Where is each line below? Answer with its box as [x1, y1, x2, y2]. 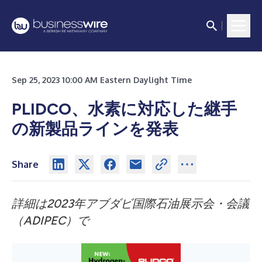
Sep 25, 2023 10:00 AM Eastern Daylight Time [12, 75, 192, 85]
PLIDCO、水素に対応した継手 [12, 99, 237, 119]
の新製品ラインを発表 [12, 119, 178, 139]
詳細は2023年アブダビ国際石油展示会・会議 [12, 196, 249, 211]
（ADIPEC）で [12, 213, 89, 227]
